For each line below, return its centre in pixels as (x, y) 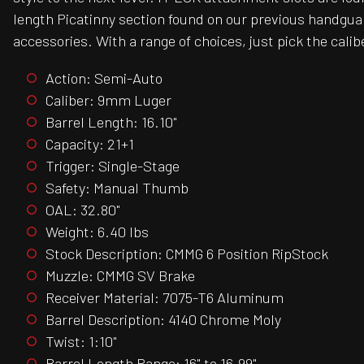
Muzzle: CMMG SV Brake (120, 275)
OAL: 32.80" (83, 209)
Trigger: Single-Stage (113, 165)
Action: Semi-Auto (104, 78)
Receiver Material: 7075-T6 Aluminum (165, 297)
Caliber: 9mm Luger (108, 100)
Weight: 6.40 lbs (97, 231)
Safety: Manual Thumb (117, 187)
